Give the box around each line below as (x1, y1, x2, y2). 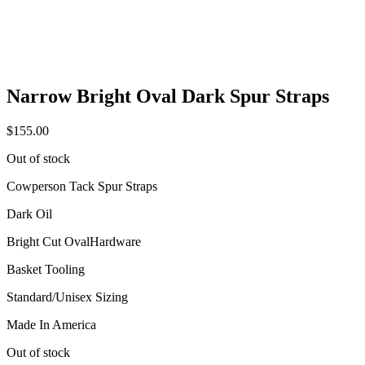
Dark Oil (7, 206, 52, 221)
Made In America (7, 317, 96, 332)
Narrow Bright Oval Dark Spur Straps (7, 85, 329, 107)
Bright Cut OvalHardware (7, 234, 141, 248)
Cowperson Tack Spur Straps (7, 178, 157, 193)
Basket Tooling (7, 262, 85, 276)
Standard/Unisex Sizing (7, 289, 128, 304)
